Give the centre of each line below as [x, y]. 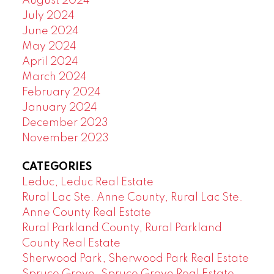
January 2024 [59, 108]
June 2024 [50, 31]
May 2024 [49, 47]
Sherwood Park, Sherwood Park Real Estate [135, 259]
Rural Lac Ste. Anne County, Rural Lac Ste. [132, 198]
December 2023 [65, 123]
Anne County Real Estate [86, 213]
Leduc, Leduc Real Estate [87, 183]
